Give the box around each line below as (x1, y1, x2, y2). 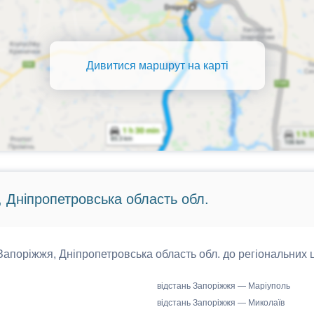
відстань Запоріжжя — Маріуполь (157, 281, 290, 291)
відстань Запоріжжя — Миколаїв (157, 298, 285, 308)
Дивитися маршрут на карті (86, 59, 228, 71)
